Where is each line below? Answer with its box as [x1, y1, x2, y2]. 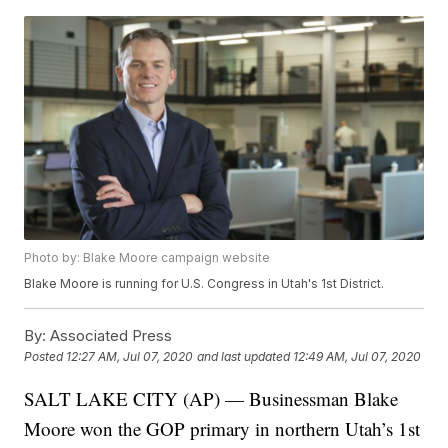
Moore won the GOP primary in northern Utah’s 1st [24, 416, 421, 442]
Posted [24, 349, 67, 365]
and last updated [197, 349, 291, 365]
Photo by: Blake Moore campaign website [24, 250, 271, 266]
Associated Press [46, 326, 173, 346]
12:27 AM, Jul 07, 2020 [66, 349, 194, 365]
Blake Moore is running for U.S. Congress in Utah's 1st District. [24, 276, 385, 292]
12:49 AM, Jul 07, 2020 [293, 349, 422, 365]
